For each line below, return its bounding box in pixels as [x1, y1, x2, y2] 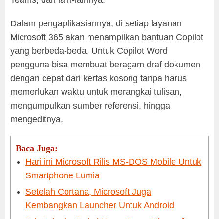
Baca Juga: [16, 143, 58, 153]
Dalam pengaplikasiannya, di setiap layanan [10, 19, 182, 29]
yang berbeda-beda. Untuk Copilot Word [10, 46, 168, 56]
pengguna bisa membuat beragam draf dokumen [10, 60, 201, 70]
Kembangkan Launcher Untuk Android [25, 200, 175, 211]
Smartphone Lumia [25, 171, 100, 181]
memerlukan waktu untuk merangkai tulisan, [10, 87, 182, 97]
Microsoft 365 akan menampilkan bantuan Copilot [10, 32, 204, 43]
